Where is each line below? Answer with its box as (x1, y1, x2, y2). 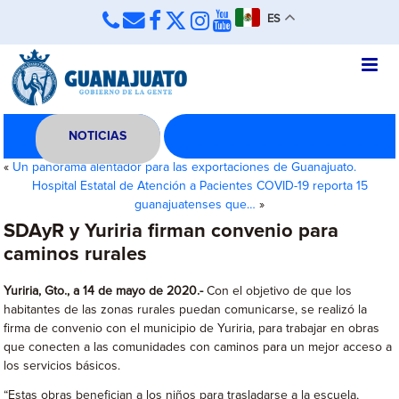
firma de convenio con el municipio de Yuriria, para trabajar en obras (4, 322, 380, 335)
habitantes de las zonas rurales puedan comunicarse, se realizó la (4, 304, 368, 316)
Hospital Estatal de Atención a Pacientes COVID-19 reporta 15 (31, 180, 368, 192)
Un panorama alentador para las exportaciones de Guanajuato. (12, 161, 357, 174)
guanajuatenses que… (134, 199, 256, 211)
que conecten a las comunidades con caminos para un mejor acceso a (4, 341, 393, 354)
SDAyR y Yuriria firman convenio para (4, 222, 339, 241)
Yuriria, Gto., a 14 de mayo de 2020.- (4, 285, 204, 297)
